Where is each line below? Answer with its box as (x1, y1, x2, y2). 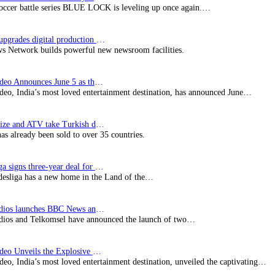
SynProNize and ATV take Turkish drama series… (95, 120, 104, 129)
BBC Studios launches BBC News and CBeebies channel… (95, 204, 104, 214)
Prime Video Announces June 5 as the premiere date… (94, 77, 103, 87)
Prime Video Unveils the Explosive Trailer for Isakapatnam (92, 247, 101, 256)
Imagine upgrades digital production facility (96, 35, 105, 44)
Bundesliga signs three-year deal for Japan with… (95, 162, 104, 171)
